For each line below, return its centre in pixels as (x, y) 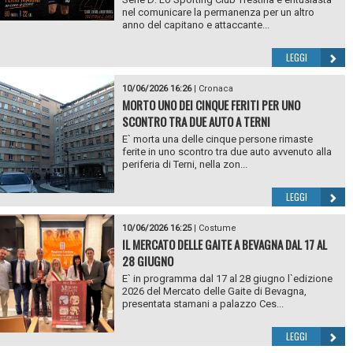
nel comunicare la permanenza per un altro (218, 13)
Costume (217, 229)
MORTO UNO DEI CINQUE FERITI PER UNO (211, 105)
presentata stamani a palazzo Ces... (203, 304)
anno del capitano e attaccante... (195, 25)
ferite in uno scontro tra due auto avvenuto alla (227, 152)
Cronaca (216, 89)
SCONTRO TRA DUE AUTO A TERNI (196, 122)
